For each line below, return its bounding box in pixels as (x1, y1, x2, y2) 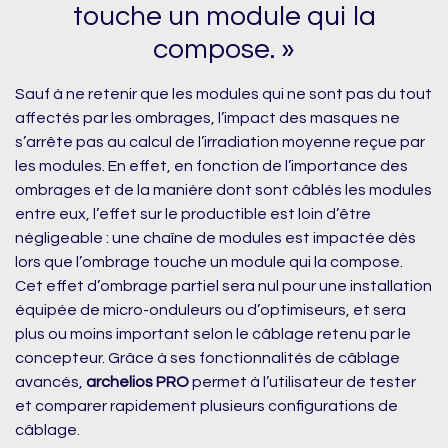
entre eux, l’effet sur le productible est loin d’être (15, 206, 371, 223)
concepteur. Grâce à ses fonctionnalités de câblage (15, 350, 400, 367)
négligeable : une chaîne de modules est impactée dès (15, 230, 416, 247)
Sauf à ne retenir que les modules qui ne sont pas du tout (15, 86, 432, 103)
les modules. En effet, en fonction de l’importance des (15, 158, 408, 175)
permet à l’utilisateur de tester (189, 374, 416, 391)
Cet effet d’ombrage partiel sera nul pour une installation (15, 278, 432, 295)
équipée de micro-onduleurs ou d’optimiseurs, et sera (15, 302, 406, 319)
